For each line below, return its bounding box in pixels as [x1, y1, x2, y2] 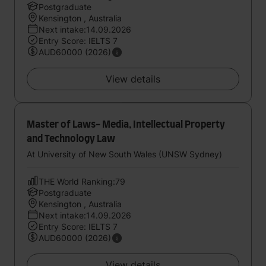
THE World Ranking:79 [39, 176, 125, 186]
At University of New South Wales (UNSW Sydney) [27, 149, 222, 159]
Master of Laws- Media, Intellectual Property [27, 120, 225, 129]
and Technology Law [27, 134, 115, 144]
